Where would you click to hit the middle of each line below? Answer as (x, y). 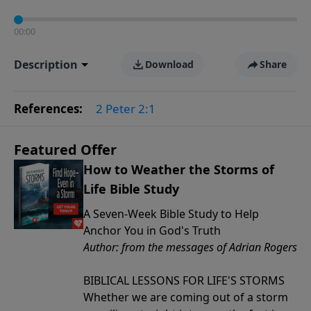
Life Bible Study (131, 189)
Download (169, 64)
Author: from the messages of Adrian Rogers (190, 247)
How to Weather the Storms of (179, 169)
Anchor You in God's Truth (152, 230)
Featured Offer (65, 150)
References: (50, 109)
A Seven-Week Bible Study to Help (171, 214)
